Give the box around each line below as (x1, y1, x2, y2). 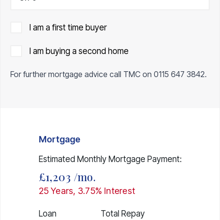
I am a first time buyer (29, 22, 107, 32)
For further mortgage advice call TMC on (10, 69, 154, 79)
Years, (48, 185, 78, 196)
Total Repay (100, 208, 145, 219)
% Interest (95, 185, 136, 196)
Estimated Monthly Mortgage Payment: (38, 154, 182, 164)
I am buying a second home (29, 46, 129, 56)
